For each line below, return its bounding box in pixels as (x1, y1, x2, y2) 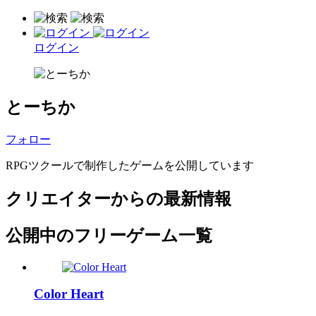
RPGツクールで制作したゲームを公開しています (6, 159, 254, 171)
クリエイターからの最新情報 (6, 189, 231, 208)
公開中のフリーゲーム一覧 (6, 226, 212, 245)
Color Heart (34, 286, 104, 302)
